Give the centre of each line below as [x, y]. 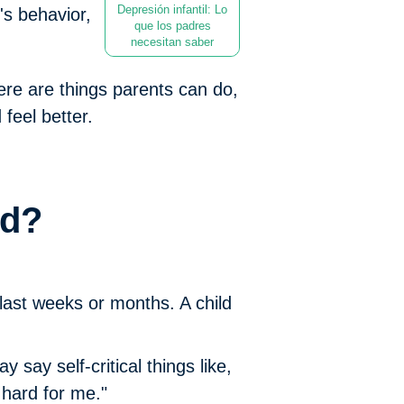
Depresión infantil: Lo [172, 10]
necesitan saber [172, 42]
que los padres [172, 26]
